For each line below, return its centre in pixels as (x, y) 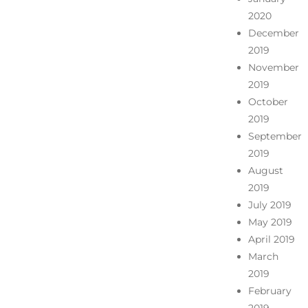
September (275, 136)
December (273, 33)
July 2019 (269, 205)
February (269, 291)
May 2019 (270, 222)
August (265, 171)
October (268, 102)
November (273, 68)
